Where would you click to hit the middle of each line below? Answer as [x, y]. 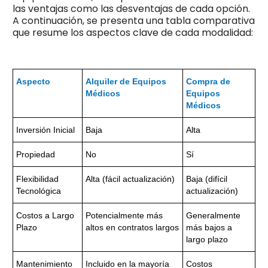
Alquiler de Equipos [126, 81]
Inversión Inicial [45, 130]
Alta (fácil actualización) [130, 179]
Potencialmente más [124, 215]
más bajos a [209, 227]
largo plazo [207, 239]
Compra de [208, 81]
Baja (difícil [206, 179]
